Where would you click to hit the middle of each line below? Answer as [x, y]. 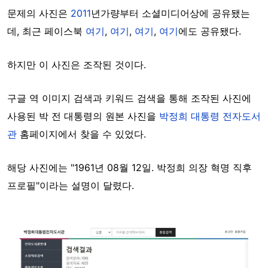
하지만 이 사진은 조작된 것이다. [77, 65]
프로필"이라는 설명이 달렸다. [75, 186]
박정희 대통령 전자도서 [210, 116]
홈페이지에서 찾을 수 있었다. [81, 134]
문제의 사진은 [39, 13]
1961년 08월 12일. [115, 168]
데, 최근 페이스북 [46, 31]
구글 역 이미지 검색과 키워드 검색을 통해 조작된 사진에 [129, 98]
